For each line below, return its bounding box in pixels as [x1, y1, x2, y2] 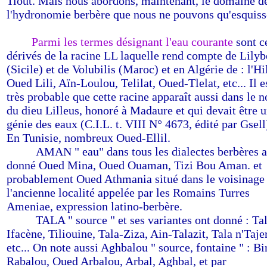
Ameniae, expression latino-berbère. [7, 200, 182, 213]
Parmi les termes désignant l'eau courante [32, 35, 233, 48]
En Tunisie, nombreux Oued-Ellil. [7, 131, 170, 144]
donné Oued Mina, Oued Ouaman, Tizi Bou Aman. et [7, 159, 262, 172]
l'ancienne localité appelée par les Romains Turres [7, 186, 250, 199]
